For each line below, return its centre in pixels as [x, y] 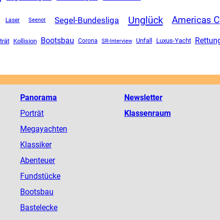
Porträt [32, 113]
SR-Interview [117, 41]
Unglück [145, 20]
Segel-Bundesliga [87, 20]
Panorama [38, 97]
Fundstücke [40, 176]
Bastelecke [39, 207]
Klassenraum [147, 113]
